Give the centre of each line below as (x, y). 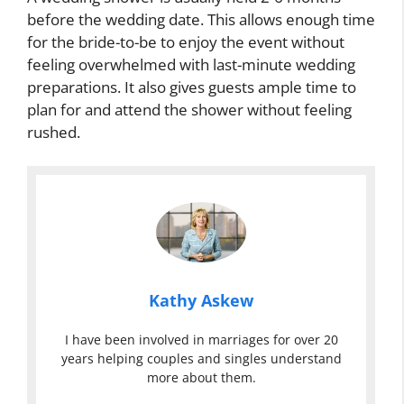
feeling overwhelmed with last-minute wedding (191, 64)
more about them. (201, 377)
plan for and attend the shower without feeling (189, 109)
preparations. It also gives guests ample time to (192, 87)
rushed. (54, 132)
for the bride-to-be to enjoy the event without (186, 41)
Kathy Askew (201, 300)
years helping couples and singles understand (201, 358)
